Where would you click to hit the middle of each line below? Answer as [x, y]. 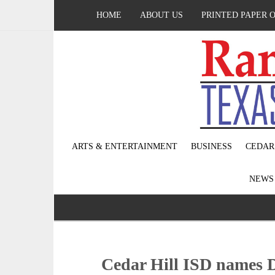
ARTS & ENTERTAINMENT [124, 147]
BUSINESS [211, 147]
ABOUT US [161, 15]
